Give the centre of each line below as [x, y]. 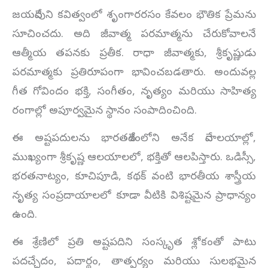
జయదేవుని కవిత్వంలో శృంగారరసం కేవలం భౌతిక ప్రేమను [134, 16]
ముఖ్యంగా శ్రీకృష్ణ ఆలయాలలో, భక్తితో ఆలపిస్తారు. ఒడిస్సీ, [134, 158]
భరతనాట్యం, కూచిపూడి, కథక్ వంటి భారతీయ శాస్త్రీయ [134, 177]
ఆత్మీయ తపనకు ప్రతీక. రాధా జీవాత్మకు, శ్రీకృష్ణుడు [134, 54]
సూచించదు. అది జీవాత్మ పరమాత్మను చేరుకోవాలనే [134, 35]
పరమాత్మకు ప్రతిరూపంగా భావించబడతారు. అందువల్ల [134, 73]
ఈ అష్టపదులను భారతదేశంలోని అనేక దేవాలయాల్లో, [134, 139]
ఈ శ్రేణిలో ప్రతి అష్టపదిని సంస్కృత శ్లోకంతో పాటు [134, 243]
